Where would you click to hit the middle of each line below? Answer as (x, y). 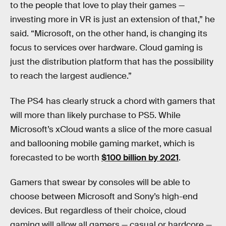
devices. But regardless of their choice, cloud (98, 211)
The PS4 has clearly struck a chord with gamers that (113, 101)
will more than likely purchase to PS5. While (95, 115)
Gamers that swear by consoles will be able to (100, 183)
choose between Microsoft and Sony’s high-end (104, 197)
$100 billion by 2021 (140, 157)
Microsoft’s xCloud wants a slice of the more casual (111, 129)
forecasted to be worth (56, 157)
